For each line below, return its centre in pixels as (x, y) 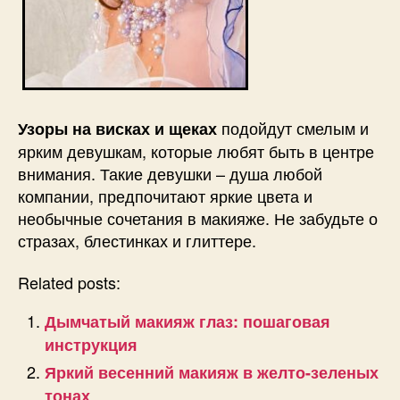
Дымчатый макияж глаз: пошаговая (187, 322)
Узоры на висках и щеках (117, 128)
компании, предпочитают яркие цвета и (165, 195)
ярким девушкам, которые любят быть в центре (196, 150)
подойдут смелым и (293, 127)
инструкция (91, 345)
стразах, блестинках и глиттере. (137, 240)
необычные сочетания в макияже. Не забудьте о (198, 217)
